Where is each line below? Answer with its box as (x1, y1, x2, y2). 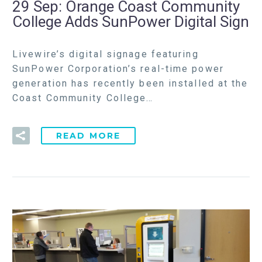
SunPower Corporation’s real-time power (12, 63, 224, 74)
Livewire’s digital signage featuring (12, 48, 199, 60)
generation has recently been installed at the (12, 77, 249, 89)
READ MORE (56, 130, 121, 142)
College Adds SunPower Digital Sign (12, 13, 249, 31)
